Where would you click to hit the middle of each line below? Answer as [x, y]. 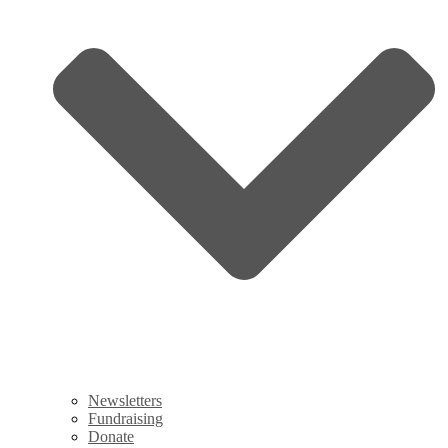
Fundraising [125, 418]
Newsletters [125, 400]
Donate [111, 436]
